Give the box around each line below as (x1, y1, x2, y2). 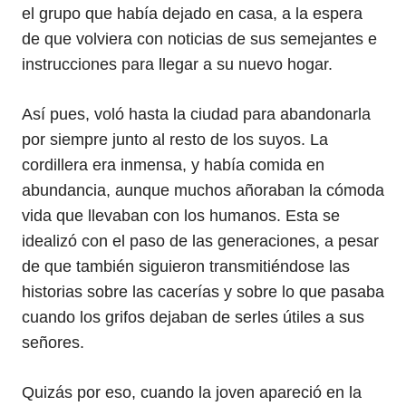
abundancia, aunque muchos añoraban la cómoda (22, 181, 384, 199)
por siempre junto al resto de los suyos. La (22, 130, 328, 149)
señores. (22, 333, 84, 352)
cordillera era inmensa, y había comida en (22, 156, 324, 174)
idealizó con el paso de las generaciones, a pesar (22, 232, 379, 250)
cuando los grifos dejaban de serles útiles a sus (22, 308, 364, 326)
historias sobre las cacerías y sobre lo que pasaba (22, 283, 384, 301)
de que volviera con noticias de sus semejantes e (22, 30, 377, 48)
